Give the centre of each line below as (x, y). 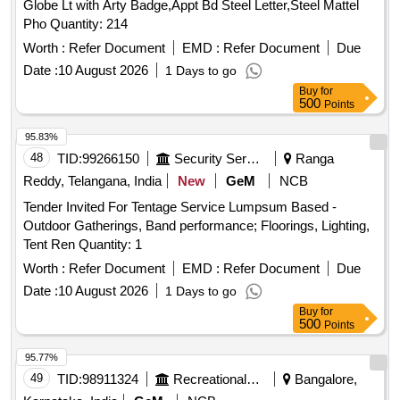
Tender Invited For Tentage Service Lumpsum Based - (180, 207)
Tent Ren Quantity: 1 (110, 245)
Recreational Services (253, 379)
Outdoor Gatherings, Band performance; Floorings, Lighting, (196, 226)
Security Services (253, 159)
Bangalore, (324, 379)
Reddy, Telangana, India (92, 181)
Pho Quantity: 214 (89, 24)
